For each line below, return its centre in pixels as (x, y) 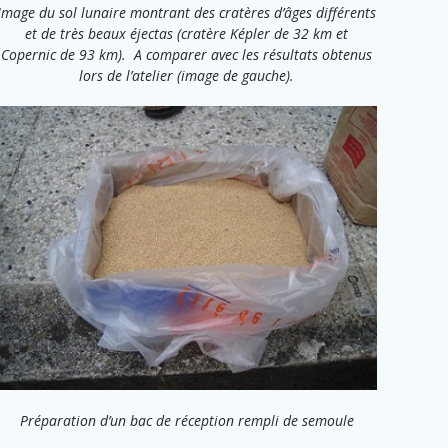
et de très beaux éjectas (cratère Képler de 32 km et (187, 33)
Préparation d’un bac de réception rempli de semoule (186, 421)
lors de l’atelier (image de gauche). (187, 75)
